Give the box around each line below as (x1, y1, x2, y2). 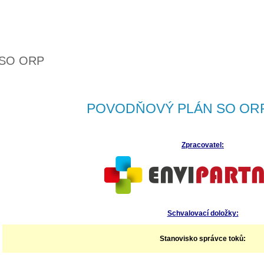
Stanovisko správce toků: (160, 235, 246, 243)
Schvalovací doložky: (167, 209, 239, 218)
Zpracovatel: (181, 141, 224, 150)
